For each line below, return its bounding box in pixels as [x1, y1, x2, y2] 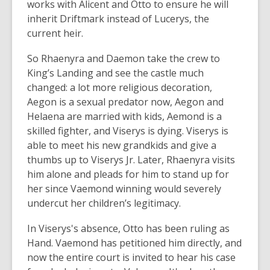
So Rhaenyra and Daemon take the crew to [27, 51, 220, 65]
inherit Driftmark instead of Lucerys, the [27, 11, 209, 25]
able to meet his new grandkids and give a [27, 138, 216, 152]
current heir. [27, 26, 83, 40]
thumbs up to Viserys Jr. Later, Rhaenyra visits [27, 152, 235, 166]
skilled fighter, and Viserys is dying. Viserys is [27, 124, 228, 137]
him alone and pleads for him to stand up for [27, 167, 229, 181]
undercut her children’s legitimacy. [27, 196, 181, 210]
